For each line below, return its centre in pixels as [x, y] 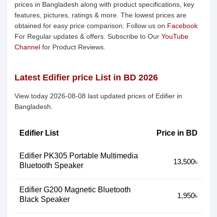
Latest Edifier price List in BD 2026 [86, 77]
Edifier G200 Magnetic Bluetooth [75, 190]
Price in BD [177, 133]
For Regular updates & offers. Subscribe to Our [88, 36]
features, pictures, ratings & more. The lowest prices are [101, 15]
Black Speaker [45, 199]
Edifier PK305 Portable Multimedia [79, 156]
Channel [27, 47]
